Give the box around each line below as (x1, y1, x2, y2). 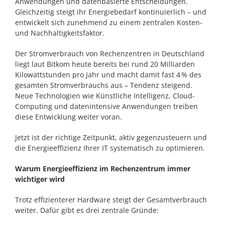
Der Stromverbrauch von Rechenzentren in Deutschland (15, 48, 204, 58)
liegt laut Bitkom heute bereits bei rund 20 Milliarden (15, 59, 195, 69)
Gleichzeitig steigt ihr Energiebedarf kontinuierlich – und (15, 7, 206, 17)
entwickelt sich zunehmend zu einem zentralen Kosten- (15, 17, 202, 27)
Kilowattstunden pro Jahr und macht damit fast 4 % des (15, 69, 201, 79)
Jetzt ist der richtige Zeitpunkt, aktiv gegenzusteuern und (15, 132, 207, 142)
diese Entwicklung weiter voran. (15, 111, 122, 122)
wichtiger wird (15, 174, 65, 184)
